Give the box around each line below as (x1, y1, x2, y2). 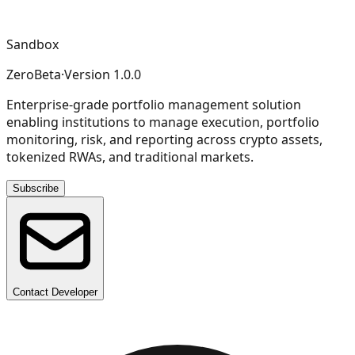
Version (64, 65, 113, 83)
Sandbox (6, 35, 59, 53)
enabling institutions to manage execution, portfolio (6, 113, 319, 131)
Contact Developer (13, 285, 97, 298)
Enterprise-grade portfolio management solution (6, 95, 301, 113)
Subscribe (13, 181, 59, 194)
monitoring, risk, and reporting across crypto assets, (6, 130, 323, 148)
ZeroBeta (6, 65, 61, 83)
